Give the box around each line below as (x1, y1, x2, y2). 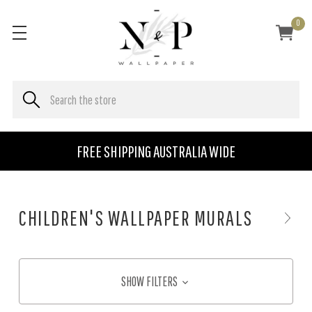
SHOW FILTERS (121, 274, 180, 289)
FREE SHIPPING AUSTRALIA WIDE (77, 141, 235, 161)
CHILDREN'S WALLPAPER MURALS (19, 205, 253, 230)
